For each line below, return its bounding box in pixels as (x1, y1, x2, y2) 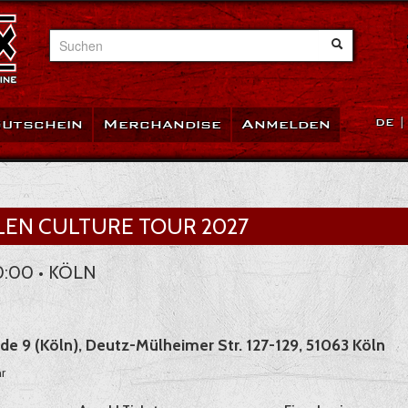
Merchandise (103, 116, 221, 133)
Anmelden (241, 116, 331, 133)
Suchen (49, 30, 92, 46)
